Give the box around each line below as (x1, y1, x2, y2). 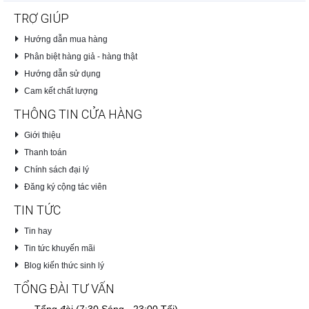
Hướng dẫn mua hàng (23, 34, 108, 44)
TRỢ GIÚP (14, 10, 69, 26)
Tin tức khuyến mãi (23, 243, 95, 253)
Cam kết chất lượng (23, 86, 98, 96)
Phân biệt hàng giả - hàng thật (23, 51, 137, 61)
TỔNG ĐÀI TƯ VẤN (14, 281, 114, 296)
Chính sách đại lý (23, 164, 89, 175)
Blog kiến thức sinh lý (23, 260, 104, 270)
